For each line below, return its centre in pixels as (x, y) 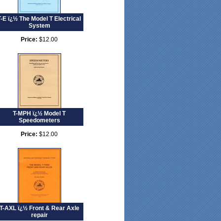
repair (39, 215)
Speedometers (39, 120)
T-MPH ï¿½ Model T (39, 113)
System (39, 26)
